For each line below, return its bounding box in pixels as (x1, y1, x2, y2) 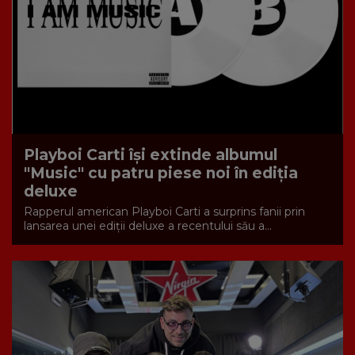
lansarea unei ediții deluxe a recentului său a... (24, 218, 272, 233)
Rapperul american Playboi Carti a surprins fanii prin (24, 204, 305, 219)
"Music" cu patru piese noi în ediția (24, 163, 298, 182)
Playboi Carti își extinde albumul (24, 145, 277, 164)
